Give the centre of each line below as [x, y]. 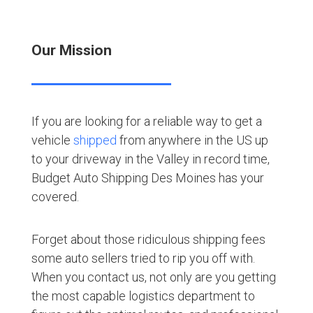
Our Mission [71, 50]
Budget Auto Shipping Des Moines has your [147, 177]
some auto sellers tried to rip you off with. [143, 258]
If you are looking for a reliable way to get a [146, 121]
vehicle [51, 140]
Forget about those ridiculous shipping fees [148, 239]
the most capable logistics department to [143, 296]
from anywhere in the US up [194, 140]
